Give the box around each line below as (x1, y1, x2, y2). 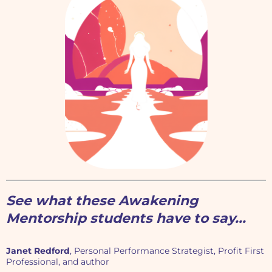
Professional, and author (6, 256, 109, 268)
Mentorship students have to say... (6, 210, 246, 227)
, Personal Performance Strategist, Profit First (70, 245, 264, 257)
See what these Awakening (6, 192, 198, 209)
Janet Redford (6, 245, 70, 257)
